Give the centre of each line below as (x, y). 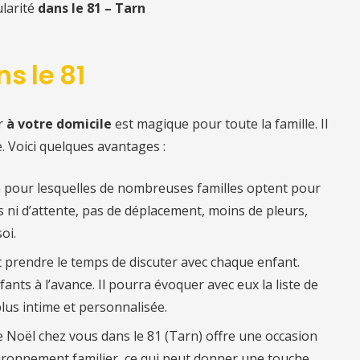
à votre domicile (59, 123)
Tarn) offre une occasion (243, 335)
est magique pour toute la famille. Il (220, 123)
